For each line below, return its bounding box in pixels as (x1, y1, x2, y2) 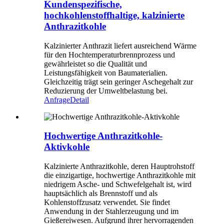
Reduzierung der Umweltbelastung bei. (44, 86, 167, 95)
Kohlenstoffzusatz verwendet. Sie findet (44, 198, 170, 207)
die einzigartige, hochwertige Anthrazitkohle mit (44, 171, 195, 180)
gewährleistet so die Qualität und (44, 59, 147, 68)
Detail (70, 95, 89, 104)
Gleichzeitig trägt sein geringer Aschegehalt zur (44, 77, 193, 86)
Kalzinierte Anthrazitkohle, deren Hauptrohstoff (44, 162, 194, 171)
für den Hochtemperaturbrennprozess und (44, 50, 175, 59)
